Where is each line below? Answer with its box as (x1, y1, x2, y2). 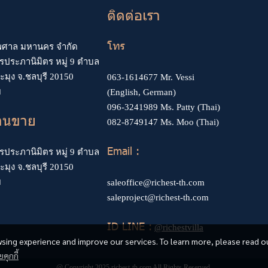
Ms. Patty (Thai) (158, 102, 220, 112)
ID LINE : (107, 218, 152, 233)
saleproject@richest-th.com (107, 192, 209, 202)
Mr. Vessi (158, 72, 194, 82)
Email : (107, 143, 139, 157)
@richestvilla (154, 222, 203, 232)
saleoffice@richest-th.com (107, 177, 205, 187)
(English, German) (107, 87, 176, 97)
